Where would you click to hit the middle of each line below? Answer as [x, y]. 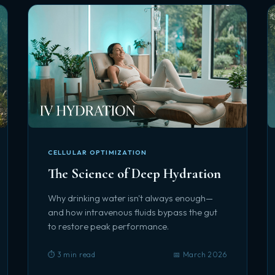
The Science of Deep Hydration [135, 173]
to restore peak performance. [109, 227]
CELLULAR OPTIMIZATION [98, 153]
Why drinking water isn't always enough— [131, 198]
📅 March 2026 [200, 254]
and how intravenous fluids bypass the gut [133, 212]
